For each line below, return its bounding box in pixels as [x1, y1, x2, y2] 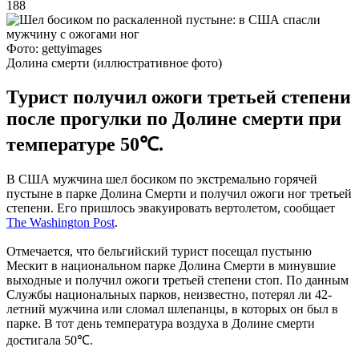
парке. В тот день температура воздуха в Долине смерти [6, 316, 315, 330]
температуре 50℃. [6, 133, 163, 155]
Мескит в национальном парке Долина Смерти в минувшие [6, 258, 336, 272]
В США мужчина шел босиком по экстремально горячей [6, 171, 317, 186]
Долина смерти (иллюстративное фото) [6, 55, 222, 70]
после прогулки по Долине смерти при [6, 107, 341, 129]
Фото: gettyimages [6, 41, 102, 55]
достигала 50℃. [6, 333, 93, 347]
